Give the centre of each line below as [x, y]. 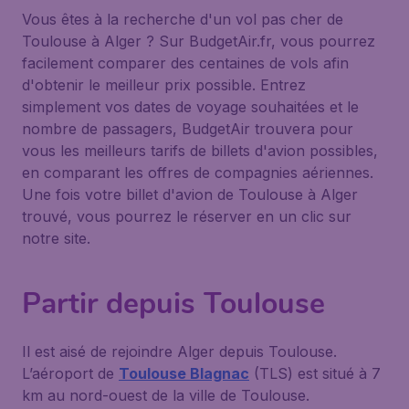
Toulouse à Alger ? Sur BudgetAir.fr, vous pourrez [199, 41]
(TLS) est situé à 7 [315, 373]
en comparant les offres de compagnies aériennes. [198, 173]
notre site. [56, 238]
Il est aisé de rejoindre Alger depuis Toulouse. [179, 351]
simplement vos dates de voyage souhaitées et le [190, 107]
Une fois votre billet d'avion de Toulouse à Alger [190, 194]
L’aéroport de [70, 373]
